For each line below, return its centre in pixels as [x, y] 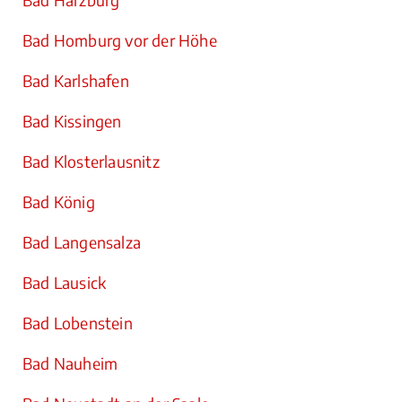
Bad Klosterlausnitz [91, 162]
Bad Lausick [65, 283]
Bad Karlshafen [76, 81]
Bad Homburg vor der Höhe [120, 40]
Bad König [59, 202]
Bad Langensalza [82, 242]
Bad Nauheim [70, 363]
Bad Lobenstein [78, 323]
